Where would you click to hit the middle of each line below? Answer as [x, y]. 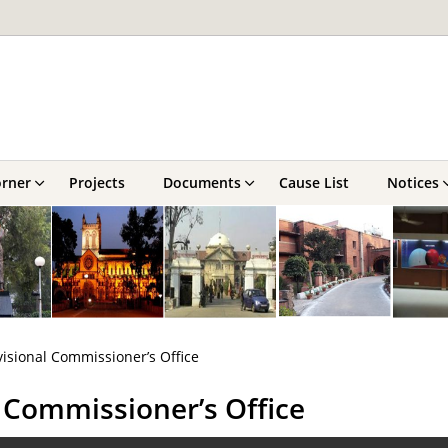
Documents [202, 182]
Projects [97, 182]
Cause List [314, 182]
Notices [413, 182]
